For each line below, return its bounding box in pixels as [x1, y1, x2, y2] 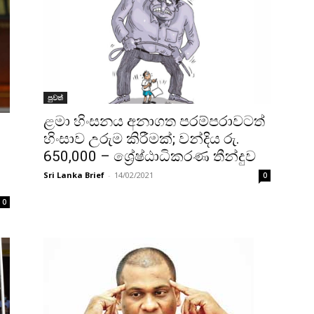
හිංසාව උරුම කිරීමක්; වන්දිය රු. [43, 130, 240, 148]
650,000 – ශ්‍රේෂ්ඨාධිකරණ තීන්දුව [43, 148, 256, 165]
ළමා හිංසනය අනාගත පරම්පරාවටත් [43, 113, 265, 130]
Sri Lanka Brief [43, 170, 104, 181]
